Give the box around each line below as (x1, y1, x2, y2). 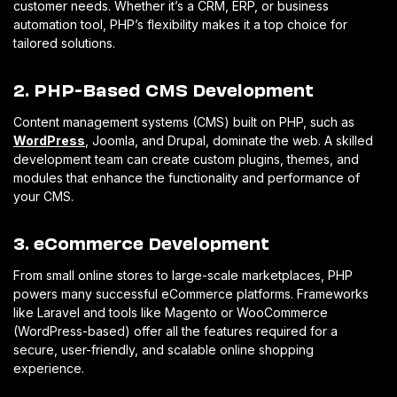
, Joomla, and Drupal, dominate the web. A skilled (85, 132, 373, 148)
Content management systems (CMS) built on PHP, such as (13, 113, 354, 129)
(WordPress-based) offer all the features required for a (13, 323, 338, 339)
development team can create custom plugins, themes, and (13, 151, 359, 167)
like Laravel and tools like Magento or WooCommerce (13, 304, 328, 320)
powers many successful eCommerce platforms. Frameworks (13, 285, 369, 301)
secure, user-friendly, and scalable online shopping (13, 341, 314, 357)
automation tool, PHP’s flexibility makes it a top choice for (13, 16, 347, 32)
